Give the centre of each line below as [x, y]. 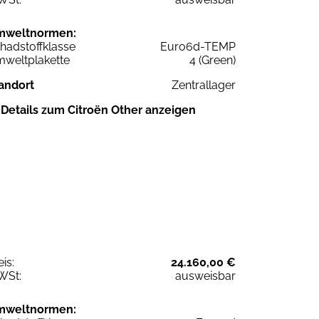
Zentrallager [204, 85]
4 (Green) [213, 60]
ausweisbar [205, 276]
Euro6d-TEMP [198, 46]
